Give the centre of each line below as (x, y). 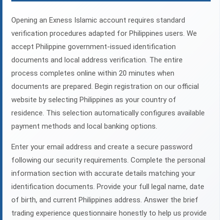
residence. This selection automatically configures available (108, 113)
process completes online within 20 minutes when (93, 73)
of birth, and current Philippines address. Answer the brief (105, 200)
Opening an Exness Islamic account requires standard (98, 20)
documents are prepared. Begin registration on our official (105, 87)
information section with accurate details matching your (103, 174)
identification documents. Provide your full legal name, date (108, 187)
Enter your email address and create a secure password (102, 147)
